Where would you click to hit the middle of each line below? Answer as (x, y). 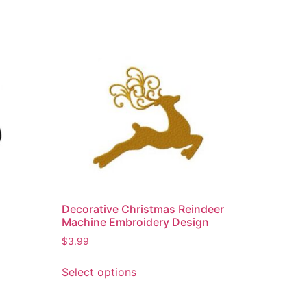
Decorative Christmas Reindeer (143, 209)
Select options (99, 272)
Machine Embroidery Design (136, 222)
